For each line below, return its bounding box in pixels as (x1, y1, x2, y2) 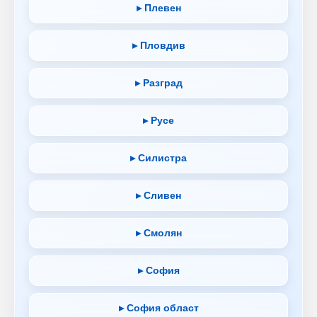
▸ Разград (134, 76, 183, 88)
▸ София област (118, 301, 199, 313)
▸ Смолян (135, 226, 182, 238)
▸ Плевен (136, 1, 181, 13)
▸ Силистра (130, 151, 187, 163)
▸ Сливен (136, 189, 181, 201)
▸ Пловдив (132, 39, 185, 51)
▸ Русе (143, 114, 174, 126)
